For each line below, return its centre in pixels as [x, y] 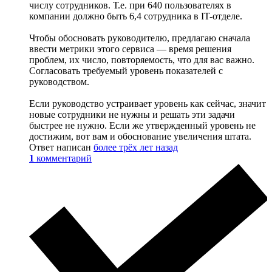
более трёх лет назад [136, 147]
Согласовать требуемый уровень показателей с [126, 70]
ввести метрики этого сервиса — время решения [130, 49]
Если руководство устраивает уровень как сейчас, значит [148, 103]
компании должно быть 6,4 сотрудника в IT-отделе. [136, 16]
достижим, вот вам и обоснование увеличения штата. [140, 136]
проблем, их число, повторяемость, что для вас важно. [142, 59]
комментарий [64, 158]
